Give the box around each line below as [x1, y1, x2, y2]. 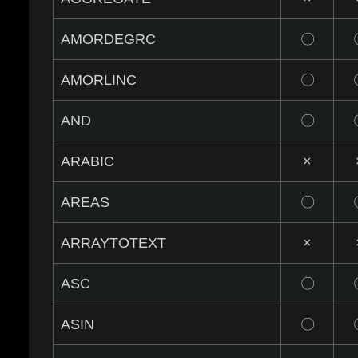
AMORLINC [61, 72, 137, 89]
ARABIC [61, 153, 115, 170]
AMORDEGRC [61, 31, 157, 48]
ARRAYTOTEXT [61, 235, 167, 252]
